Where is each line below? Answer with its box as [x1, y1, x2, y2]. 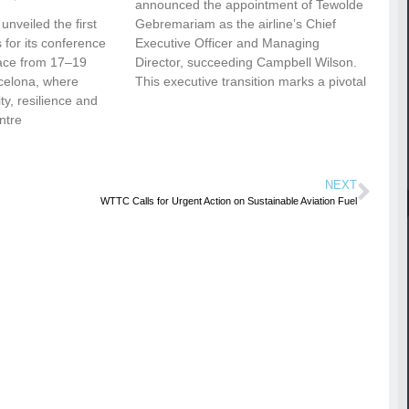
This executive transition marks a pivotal [135, 74, 367, 89]
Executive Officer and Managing [135, 36, 320, 51]
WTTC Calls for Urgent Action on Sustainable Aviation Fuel [100, 195, 358, 207]
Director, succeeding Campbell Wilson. [135, 55, 358, 70]
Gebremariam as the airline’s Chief [135, 16, 337, 32]
